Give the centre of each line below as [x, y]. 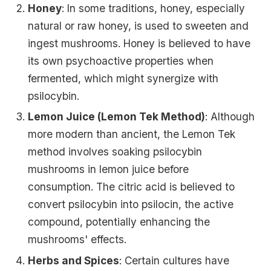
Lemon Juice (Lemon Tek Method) [117, 117]
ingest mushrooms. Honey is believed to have [139, 43]
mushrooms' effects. [77, 240]
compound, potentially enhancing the [119, 222]
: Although [230, 117]
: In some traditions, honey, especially [154, 8]
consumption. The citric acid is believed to [132, 187]
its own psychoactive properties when [121, 60]
